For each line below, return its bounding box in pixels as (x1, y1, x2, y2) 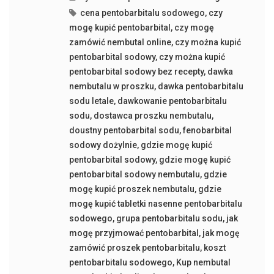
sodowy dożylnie (68, 140, 137, 150)
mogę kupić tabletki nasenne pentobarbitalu (68, 199, 242, 209)
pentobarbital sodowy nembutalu (68, 169, 200, 180)
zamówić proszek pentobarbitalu (68, 243, 200, 253)
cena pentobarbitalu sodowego (80, 8, 205, 18)
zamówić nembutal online (68, 37, 171, 48)
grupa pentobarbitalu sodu (116, 213, 223, 224)
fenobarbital (182, 125, 232, 136)
